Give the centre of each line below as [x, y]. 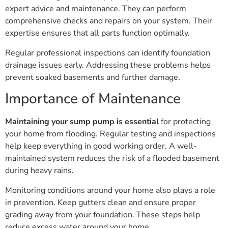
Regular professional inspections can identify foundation [108, 53]
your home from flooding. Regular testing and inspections [110, 134]
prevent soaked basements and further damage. [93, 77]
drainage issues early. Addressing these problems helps [108, 65]
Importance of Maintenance [93, 99]
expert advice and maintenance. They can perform [96, 9]
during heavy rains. [39, 171]
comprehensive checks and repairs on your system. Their [109, 21]
